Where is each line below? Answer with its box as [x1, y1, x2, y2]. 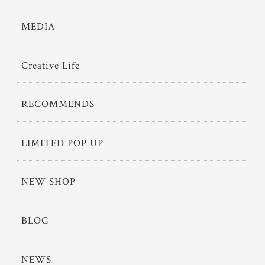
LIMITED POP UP [21, 136, 104, 150]
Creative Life [21, 59, 80, 72]
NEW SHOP [21, 175, 76, 189]
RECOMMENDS [21, 98, 95, 111]
